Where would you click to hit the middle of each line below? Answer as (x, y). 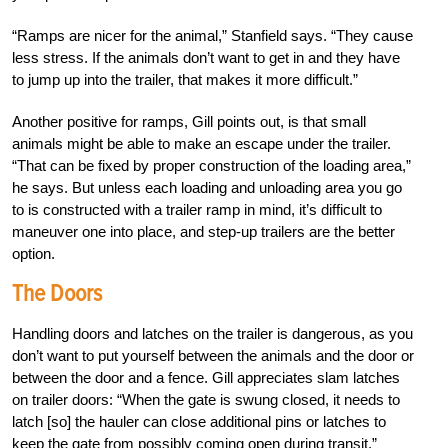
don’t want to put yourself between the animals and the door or (213, 356)
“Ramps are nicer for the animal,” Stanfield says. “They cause (212, 36)
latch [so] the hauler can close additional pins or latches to (199, 422)
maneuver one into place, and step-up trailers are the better (203, 232)
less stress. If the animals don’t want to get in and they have (206, 58)
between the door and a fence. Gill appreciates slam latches (206, 378)
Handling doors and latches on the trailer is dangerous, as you (212, 334)
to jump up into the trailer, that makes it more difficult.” (185, 80)
